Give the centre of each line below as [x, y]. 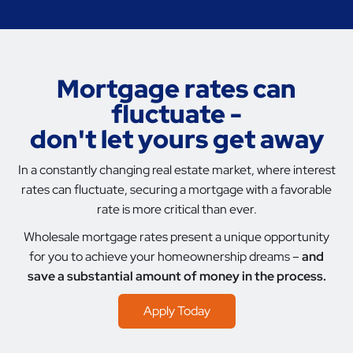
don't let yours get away [176, 139]
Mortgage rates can [176, 89]
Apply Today [176, 311]
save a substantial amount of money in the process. [176, 277]
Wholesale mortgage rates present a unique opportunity [176, 237]
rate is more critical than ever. [176, 210]
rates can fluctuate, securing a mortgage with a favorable [176, 190]
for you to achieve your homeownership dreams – [165, 257]
